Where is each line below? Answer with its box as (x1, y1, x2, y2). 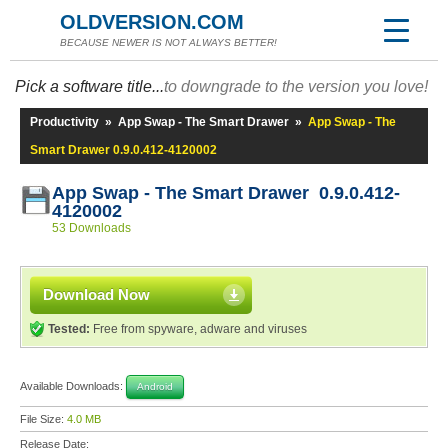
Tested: (48, 322, 90, 336)
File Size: (20, 413, 67, 425)
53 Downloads (52, 221, 131, 235)
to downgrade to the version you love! (164, 78, 428, 95)
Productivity (30, 115, 99, 129)
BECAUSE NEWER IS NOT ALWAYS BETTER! (60, 37, 277, 48)
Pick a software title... (15, 78, 164, 95)
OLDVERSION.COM (60, 11, 244, 33)
